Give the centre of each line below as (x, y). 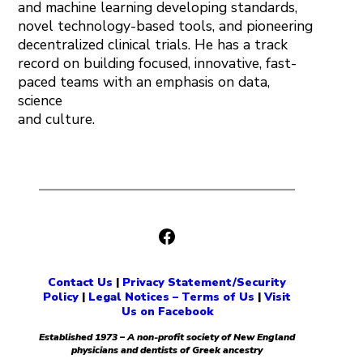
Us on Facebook (167, 311)
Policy (61, 297)
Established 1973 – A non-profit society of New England (167, 337)
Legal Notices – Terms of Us (171, 297)
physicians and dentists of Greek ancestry (167, 350)
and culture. (57, 119)
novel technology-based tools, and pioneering (166, 26)
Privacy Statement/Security (204, 282)
